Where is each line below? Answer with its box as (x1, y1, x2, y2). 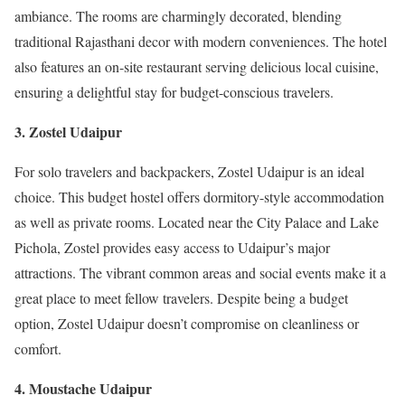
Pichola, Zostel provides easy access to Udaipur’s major (14, 237, 330, 257)
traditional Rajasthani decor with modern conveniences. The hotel (14, 31, 387, 51)
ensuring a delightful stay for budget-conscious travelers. (14, 81, 334, 101)
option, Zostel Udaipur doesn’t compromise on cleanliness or (14, 313, 359, 333)
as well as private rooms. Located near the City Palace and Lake (14, 212, 379, 231)
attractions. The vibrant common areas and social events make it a (14, 262, 386, 282)
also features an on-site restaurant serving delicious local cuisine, (14, 56, 379, 76)
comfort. (14, 338, 61, 358)
